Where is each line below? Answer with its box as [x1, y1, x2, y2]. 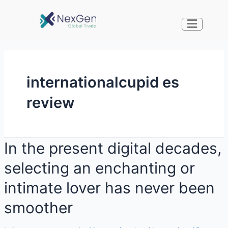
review [26, 94, 74, 112]
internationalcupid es [26, 73, 179, 92]
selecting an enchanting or [4, 159, 195, 178]
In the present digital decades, [4, 139, 221, 158]
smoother [4, 198, 73, 217]
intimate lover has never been [4, 179, 215, 197]
